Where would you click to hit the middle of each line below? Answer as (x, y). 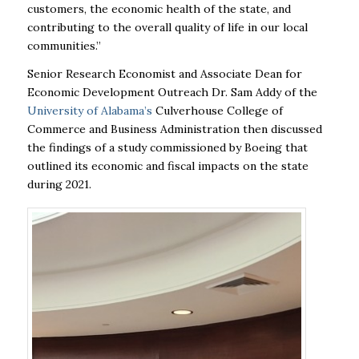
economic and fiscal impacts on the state (200, 166)
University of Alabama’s (89, 111)
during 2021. (59, 185)
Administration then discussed (241, 129)
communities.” (64, 46)
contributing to (68, 28)
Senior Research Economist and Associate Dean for (164, 74)
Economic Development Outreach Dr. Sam (139, 93)
